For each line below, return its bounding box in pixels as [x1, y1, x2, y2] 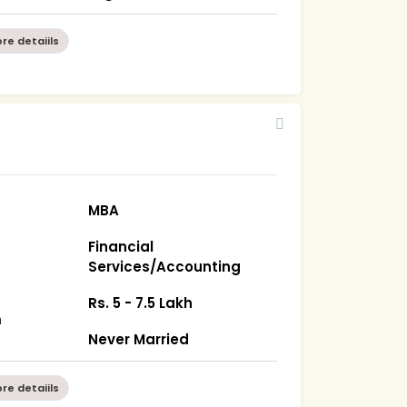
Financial [88, 236, 154, 256]
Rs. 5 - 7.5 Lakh [88, 293, 194, 313]
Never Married [88, 329, 190, 349]
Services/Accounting [88, 256, 242, 276]
